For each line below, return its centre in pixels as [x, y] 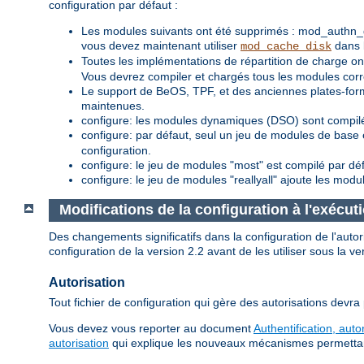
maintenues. [113, 105]
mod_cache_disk [286, 46]
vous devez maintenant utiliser [161, 45]
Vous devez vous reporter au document [151, 329]
